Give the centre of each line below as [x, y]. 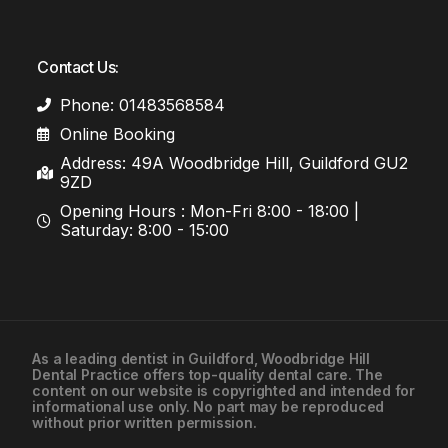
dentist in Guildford [187, 358]
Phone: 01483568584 [142, 104]
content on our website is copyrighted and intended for [224, 390]
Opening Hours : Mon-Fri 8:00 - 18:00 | [209, 210]
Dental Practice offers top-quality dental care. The [207, 374]
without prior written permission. [144, 422]
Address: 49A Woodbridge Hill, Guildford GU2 [233, 162]
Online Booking [117, 133]
